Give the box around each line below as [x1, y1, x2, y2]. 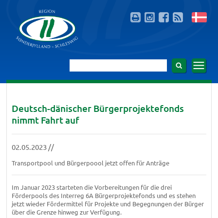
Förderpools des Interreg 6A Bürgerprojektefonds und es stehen [11, 191, 196, 200]
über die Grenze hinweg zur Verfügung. [11, 207, 122, 216]
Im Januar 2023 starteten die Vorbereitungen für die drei [11, 182, 172, 191]
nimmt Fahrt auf [11, 113, 79, 126]
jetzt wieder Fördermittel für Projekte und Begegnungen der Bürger [11, 199, 204, 208]
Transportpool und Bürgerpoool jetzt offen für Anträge [11, 158, 169, 167]
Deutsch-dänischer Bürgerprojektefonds [11, 102, 184, 114]
